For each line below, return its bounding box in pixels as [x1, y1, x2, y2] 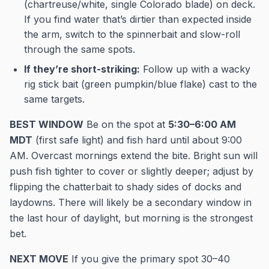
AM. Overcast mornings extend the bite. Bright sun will [10, 150, 258, 162]
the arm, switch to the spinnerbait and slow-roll [24, 28, 240, 40]
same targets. [24, 93, 85, 105]
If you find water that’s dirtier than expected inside [24, 13, 252, 25]
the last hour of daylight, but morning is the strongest [10, 212, 253, 224]
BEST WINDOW [10, 118, 83, 130]
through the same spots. [24, 43, 135, 55]
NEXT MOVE [10, 253, 68, 265]
